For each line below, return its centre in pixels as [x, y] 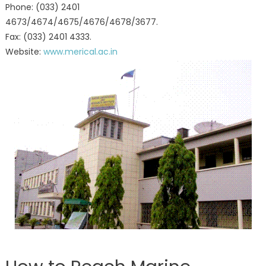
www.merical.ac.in [80, 52]
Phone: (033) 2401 [42, 7]
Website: [24, 52]
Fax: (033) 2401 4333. [48, 37]
